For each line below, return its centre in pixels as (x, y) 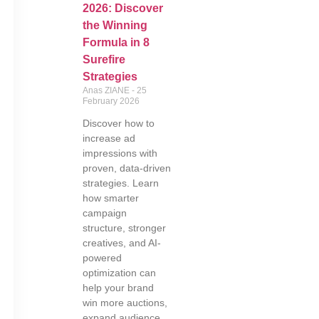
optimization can (119, 273)
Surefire (104, 59)
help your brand (118, 288)
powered (102, 258)
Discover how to (118, 123)
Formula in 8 (116, 42)
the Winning (115, 25)
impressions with (120, 153)
